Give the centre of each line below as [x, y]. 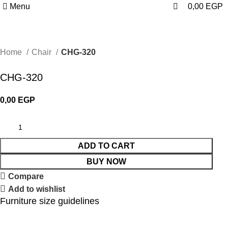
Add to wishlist [37, 189]
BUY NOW [107, 162]
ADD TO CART [107, 146]
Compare [26, 176]
